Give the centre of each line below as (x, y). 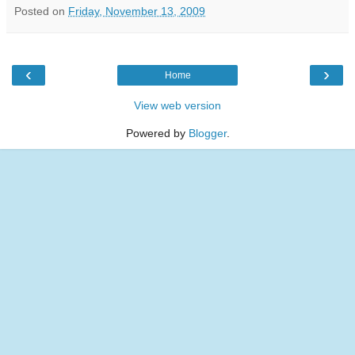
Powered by (157, 134)
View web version (177, 106)
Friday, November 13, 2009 (137, 11)
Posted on (41, 11)
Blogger (207, 134)
